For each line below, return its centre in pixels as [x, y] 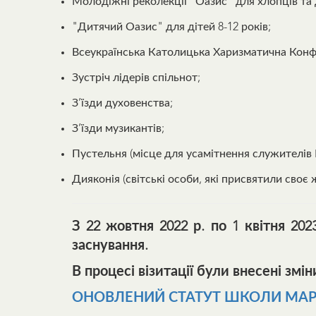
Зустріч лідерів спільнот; [136, 78]
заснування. [110, 246]
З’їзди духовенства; [122, 104]
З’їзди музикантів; [118, 129]
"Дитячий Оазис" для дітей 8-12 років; [171, 28]
